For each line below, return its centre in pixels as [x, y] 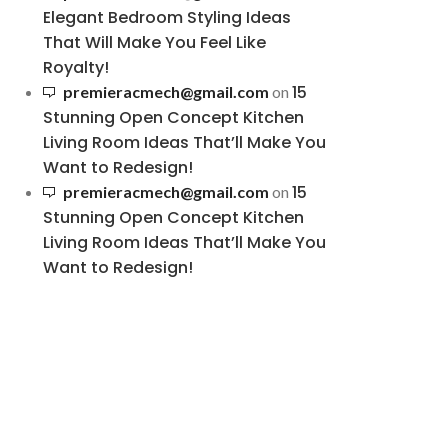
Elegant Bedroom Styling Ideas [166, 17]
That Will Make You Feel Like [154, 42]
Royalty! [75, 67]
